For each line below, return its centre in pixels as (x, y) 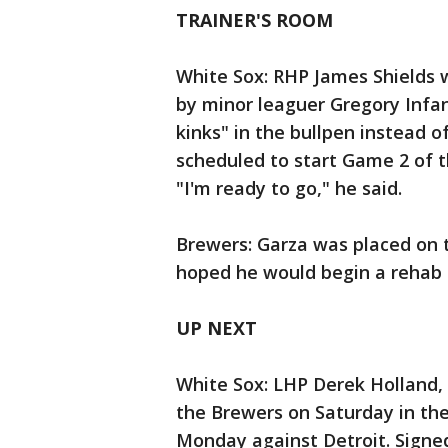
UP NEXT (216, 328)
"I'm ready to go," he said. (289, 188)
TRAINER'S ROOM (254, 20)
